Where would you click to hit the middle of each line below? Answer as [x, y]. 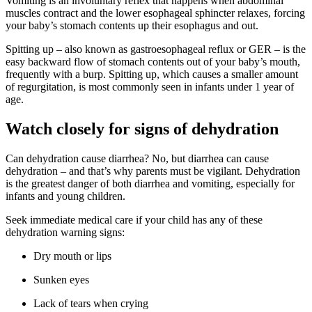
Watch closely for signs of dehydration [142, 129]
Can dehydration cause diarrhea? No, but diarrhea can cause [137, 158]
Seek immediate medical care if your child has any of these [134, 219]
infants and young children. [67, 196]
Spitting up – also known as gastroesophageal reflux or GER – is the [156, 49]
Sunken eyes [61, 279]
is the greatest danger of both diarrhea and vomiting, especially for [150, 183]
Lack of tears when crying [91, 303]
